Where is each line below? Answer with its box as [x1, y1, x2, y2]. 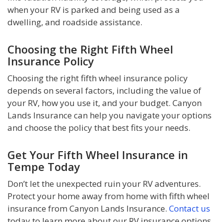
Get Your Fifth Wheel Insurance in [7, 147, 188, 163]
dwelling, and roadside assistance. [7, 16, 142, 28]
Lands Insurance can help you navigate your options [7, 110, 212, 121]
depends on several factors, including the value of [7, 85, 201, 97]
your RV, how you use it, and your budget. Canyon [7, 97, 202, 109]
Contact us [169, 203, 210, 215]
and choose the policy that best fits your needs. [7, 122, 190, 134]
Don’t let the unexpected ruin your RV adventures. [7, 178, 201, 190]
